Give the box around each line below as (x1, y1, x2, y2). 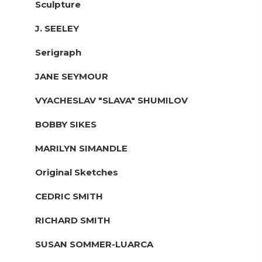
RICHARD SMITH (35, 214, 111, 226)
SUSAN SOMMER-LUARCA (35, 238, 153, 250)
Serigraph (35, 46, 81, 58)
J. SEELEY (35, 22, 79, 34)
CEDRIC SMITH (35, 190, 103, 202)
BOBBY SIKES (35, 118, 96, 130)
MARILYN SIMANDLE (35, 142, 127, 154)
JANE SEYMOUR (35, 70, 108, 82)
